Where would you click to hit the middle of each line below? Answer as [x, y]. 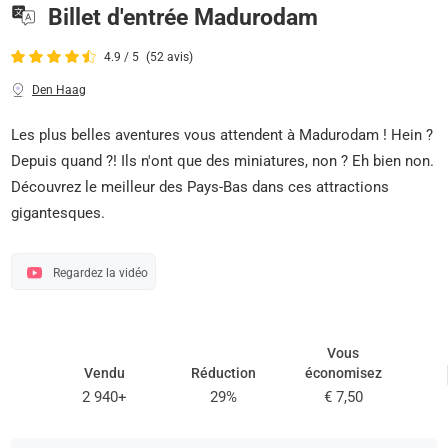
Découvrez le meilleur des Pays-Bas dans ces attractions [200, 186]
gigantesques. [58, 212]
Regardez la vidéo [100, 272]
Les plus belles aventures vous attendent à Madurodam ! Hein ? [222, 134]
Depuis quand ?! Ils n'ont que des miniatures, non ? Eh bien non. [223, 160]
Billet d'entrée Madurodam [182, 16]
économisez [343, 372]
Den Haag [59, 90]
